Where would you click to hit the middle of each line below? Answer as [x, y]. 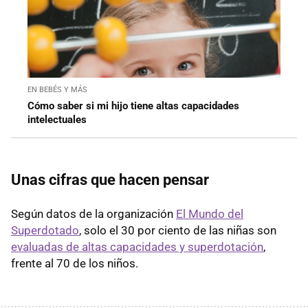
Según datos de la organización [93, 213]
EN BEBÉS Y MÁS [57, 89]
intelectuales [57, 119]
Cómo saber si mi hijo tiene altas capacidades [133, 106]
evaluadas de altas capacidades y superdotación [137, 246]
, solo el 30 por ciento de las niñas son [178, 230]
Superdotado [45, 230]
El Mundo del [210, 213]
